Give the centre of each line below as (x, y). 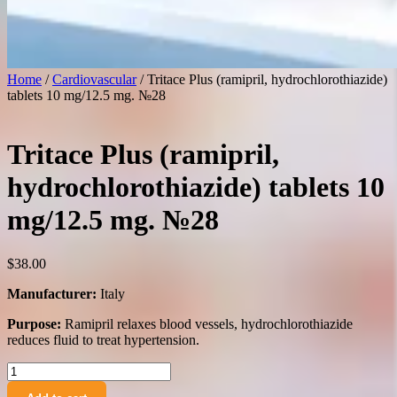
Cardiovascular (94, 79)
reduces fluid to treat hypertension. (103, 339)
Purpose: (34, 323)
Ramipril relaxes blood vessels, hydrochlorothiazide (207, 323)
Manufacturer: (52, 293)
